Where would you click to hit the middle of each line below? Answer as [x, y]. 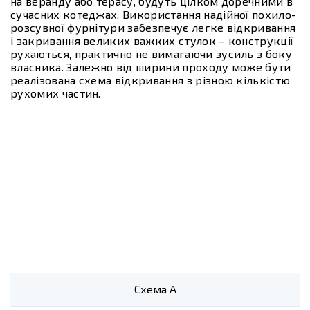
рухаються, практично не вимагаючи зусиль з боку [152, 53]
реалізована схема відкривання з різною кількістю [151, 80]
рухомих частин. [56, 93]
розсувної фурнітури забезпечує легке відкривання [153, 27]
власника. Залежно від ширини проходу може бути [151, 66]
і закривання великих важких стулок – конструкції [152, 40]
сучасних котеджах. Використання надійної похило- [154, 14]
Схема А [155, 289]
